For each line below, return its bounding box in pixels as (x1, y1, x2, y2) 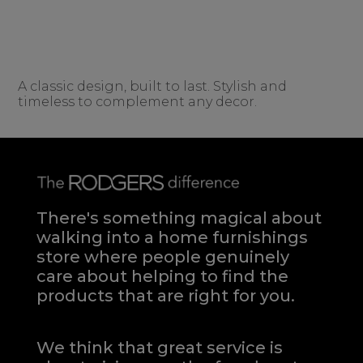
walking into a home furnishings (36, 228, 308, 248)
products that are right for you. (36, 286, 295, 306)
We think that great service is (36, 338, 283, 358)
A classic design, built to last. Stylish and (18, 79, 288, 94)
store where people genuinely (36, 247, 289, 267)
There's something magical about (36, 208, 322, 228)
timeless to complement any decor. (18, 94, 258, 109)
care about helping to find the (36, 267, 288, 287)
